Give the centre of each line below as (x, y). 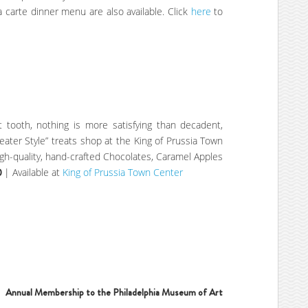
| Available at (33, 172)
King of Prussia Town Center (123, 172)
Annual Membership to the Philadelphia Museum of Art (114, 293)
